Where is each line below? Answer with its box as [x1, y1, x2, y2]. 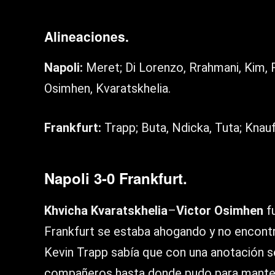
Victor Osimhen [176, 203, 263, 219]
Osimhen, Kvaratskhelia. [44, 81, 171, 96]
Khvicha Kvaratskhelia [44, 203, 168, 219]
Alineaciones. [44, 27, 129, 46]
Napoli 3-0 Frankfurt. [44, 168, 187, 189]
